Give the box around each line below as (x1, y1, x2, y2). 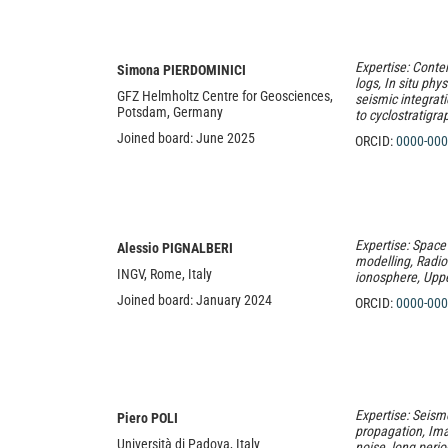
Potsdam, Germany (117, 104, 223, 120)
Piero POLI (117, 410, 178, 426)
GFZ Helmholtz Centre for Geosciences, (117, 88, 333, 104)
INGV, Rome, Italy (117, 266, 212, 282)
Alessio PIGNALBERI (117, 240, 233, 256)
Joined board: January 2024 (117, 292, 272, 308)
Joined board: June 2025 (117, 130, 255, 146)
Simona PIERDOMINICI (117, 62, 246, 78)
